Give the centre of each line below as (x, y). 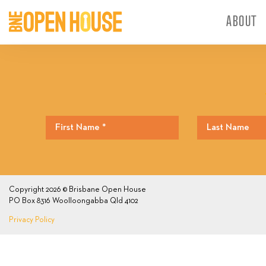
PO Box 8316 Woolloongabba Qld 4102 (74, 201)
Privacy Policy (32, 220)
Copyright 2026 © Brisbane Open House (77, 190)
